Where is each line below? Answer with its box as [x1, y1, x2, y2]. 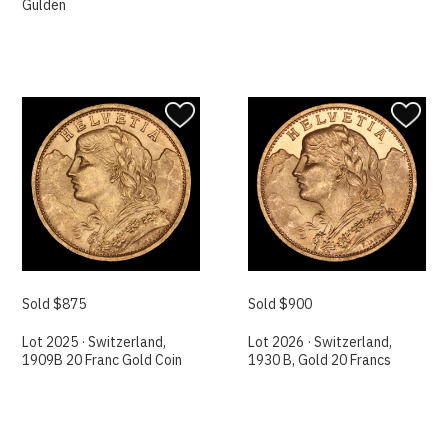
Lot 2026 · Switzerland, [248, 333, 393, 352]
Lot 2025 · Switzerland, [22, 333, 167, 352]
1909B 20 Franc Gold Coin [22, 351, 183, 370]
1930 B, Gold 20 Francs [248, 351, 392, 370]
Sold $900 [248, 295, 313, 314]
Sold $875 [22, 295, 87, 314]
